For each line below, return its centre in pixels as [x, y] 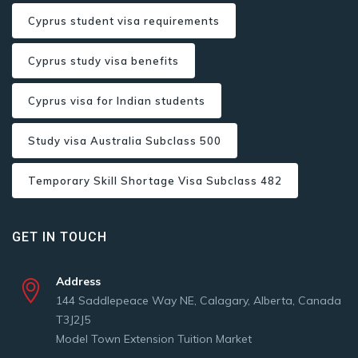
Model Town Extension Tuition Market [154, 339]
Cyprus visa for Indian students [117, 101]
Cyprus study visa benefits [103, 61]
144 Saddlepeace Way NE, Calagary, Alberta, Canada [199, 300]
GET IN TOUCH [60, 237]
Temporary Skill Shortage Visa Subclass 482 [155, 181]
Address [78, 281]
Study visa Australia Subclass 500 [125, 141]
